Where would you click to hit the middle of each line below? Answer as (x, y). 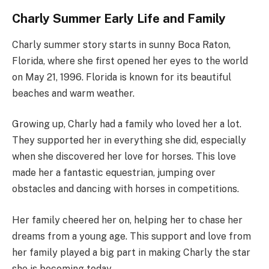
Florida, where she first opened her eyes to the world (130, 61)
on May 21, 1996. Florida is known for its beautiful (122, 77)
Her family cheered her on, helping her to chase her (127, 220)
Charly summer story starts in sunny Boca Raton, (121, 44)
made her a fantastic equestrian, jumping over (114, 173)
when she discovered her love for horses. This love (124, 157)
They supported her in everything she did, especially (129, 141)
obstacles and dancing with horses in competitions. (125, 189)
